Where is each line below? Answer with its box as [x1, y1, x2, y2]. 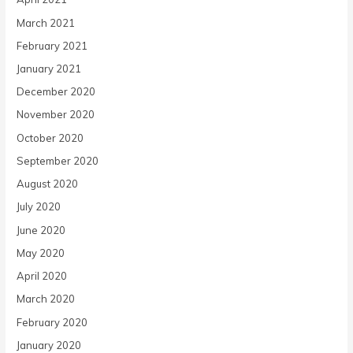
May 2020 [17, 246, 65, 259]
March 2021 [17, 16, 76, 29]
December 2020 [17, 85, 96, 98]
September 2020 [17, 154, 99, 167]
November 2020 [17, 108, 95, 121]
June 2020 [17, 223, 66, 236]
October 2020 [17, 131, 84, 144]
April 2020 [17, 269, 68, 283]
